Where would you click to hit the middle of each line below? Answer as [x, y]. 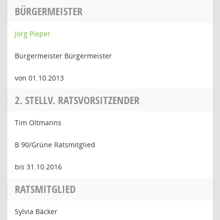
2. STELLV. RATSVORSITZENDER [77, 100]
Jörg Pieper [33, 34]
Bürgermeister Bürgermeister [63, 56]
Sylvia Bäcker [36, 211]
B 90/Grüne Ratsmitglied [55, 145]
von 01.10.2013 [39, 78]
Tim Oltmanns [38, 123]
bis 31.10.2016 [38, 167]
